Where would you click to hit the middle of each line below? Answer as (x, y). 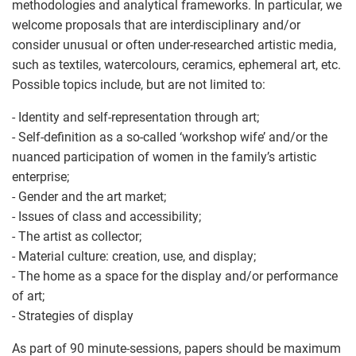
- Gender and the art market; (89, 196)
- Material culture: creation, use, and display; (134, 256)
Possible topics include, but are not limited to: (139, 84)
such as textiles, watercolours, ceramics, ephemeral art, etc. (176, 64)
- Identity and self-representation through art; (135, 117)
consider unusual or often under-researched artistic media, (174, 44)
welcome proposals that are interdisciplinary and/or (156, 25)
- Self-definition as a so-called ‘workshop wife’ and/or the (170, 137)
